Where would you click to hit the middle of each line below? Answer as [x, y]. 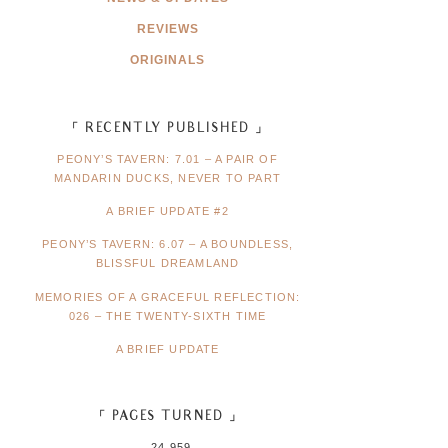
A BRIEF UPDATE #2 [167, 211]
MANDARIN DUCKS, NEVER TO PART [168, 177]
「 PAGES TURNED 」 [167, 418]
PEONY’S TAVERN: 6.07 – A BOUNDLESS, [168, 244]
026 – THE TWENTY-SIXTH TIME [167, 315]
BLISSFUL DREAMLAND [167, 263]
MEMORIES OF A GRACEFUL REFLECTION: [167, 296]
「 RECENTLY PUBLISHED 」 [168, 129]
